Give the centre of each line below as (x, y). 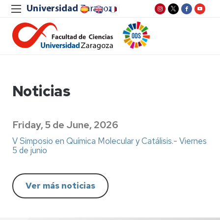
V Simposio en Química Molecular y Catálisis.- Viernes (110, 141)
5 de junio (30, 150)
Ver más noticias (60, 185)
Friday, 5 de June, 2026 (65, 125)
